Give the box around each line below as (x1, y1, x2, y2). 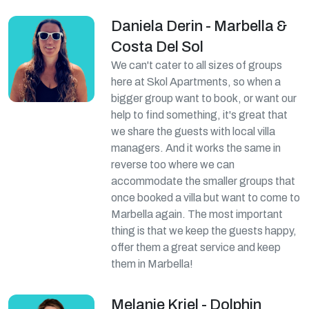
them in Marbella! (111, 258, 194, 270)
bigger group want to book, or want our (111, 92, 297, 104)
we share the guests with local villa (111, 126, 276, 137)
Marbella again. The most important (111, 208, 283, 220)
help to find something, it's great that (111, 109, 288, 121)
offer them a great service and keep (111, 241, 281, 253)
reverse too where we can (111, 159, 235, 170)
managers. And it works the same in (111, 142, 281, 154)
